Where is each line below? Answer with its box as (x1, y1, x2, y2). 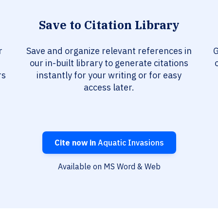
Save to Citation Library (39, 17, 179, 33)
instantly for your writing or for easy (36, 70, 182, 81)
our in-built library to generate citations (30, 57, 188, 69)
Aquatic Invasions (95, 138, 164, 148)
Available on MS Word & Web (57, 162, 161, 172)
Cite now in (54, 138, 96, 148)
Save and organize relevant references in (26, 45, 192, 57)
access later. (84, 82, 134, 93)
